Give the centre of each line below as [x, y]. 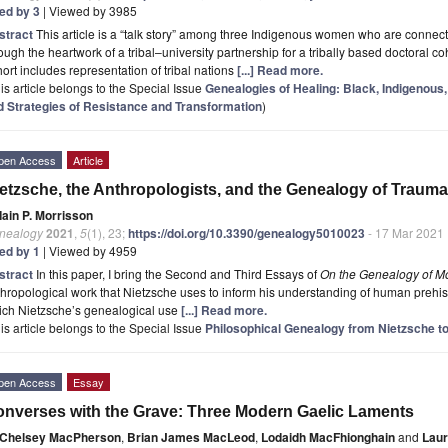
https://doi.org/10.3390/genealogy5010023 [246, 232]
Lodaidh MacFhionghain [328, 436]
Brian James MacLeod [191, 436]
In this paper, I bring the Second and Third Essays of [178, 273]
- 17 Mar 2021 [404, 232]
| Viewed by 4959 [88, 250]
